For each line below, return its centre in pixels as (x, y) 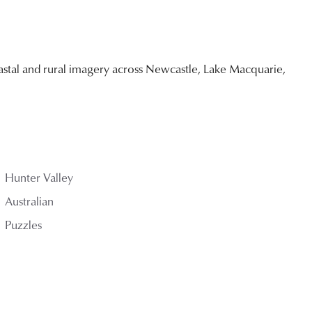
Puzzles (23, 224)
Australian (29, 201)
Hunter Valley (39, 177)
